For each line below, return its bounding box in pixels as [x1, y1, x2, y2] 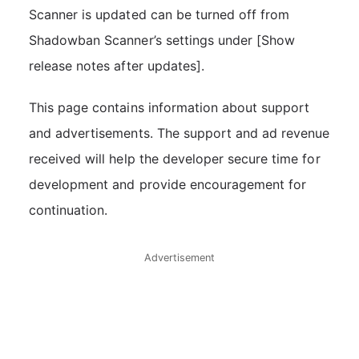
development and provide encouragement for [29, 176, 307, 193]
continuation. [29, 202, 108, 219]
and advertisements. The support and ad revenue [29, 125, 330, 142]
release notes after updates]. [29, 58, 204, 75]
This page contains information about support [29, 99, 310, 116]
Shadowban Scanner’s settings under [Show [29, 32, 296, 49]
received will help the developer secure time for [29, 151, 321, 167]
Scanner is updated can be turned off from [29, 6, 290, 23]
